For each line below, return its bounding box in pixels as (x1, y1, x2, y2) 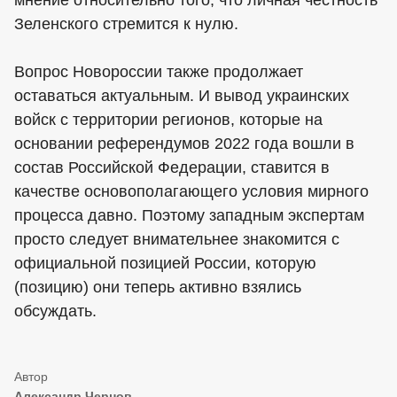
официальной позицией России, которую (14, 254, 316, 273)
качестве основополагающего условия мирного (14, 183, 369, 201)
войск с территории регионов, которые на (14, 111, 323, 129)
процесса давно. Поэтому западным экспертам (14, 206, 364, 225)
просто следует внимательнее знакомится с (14, 230, 339, 249)
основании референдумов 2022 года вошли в (14, 135, 354, 153)
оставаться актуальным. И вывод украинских (14, 87, 349, 105)
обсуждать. (14, 302, 97, 321)
